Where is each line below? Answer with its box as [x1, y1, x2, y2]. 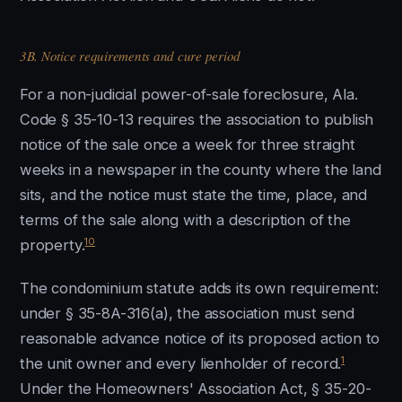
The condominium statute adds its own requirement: [20, 279, 379, 297]
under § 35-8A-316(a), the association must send [20, 304, 355, 322]
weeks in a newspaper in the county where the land [20, 161, 381, 179]
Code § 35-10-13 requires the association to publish [20, 110, 374, 128]
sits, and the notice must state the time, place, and [20, 186, 368, 204]
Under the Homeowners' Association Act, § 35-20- [20, 380, 372, 398]
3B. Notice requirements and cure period [20, 47, 241, 65]
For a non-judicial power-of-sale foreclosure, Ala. [20, 85, 358, 103]
